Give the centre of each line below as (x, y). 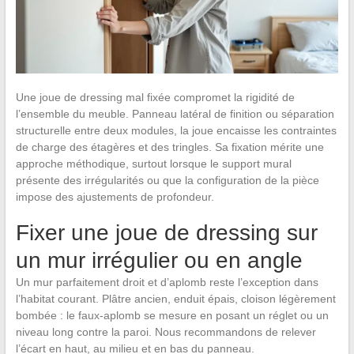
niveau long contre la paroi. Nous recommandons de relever (166, 331)
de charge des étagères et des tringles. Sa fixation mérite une (169, 147)
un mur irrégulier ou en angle (159, 260)
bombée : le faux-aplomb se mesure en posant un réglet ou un (172, 315)
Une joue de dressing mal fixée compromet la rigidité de (155, 97)
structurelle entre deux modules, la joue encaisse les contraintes (176, 130)
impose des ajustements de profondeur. (115, 196)
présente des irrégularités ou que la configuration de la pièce (167, 180)
